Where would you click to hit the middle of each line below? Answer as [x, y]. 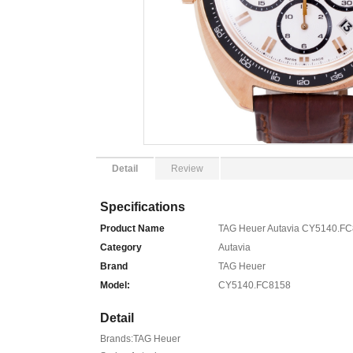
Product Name [132, 229]
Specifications [143, 207]
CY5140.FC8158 [255, 285]
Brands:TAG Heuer [140, 339]
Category [121, 247]
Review [187, 169]
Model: [115, 285]
